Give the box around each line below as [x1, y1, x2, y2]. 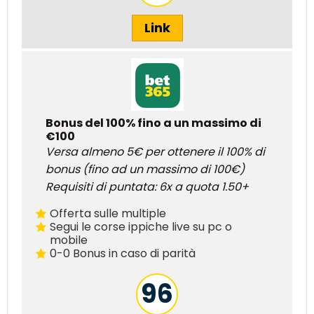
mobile [50, 231, 88, 248]
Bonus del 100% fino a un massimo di [46, 114, 261, 131]
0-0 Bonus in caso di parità [50, 245, 196, 261]
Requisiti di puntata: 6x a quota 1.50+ [46, 178, 249, 195]
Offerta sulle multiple [50, 205, 167, 221]
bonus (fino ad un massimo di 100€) [46, 161, 245, 177]
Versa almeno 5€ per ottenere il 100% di [46, 143, 265, 160]
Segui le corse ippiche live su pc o [50, 218, 233, 235]
